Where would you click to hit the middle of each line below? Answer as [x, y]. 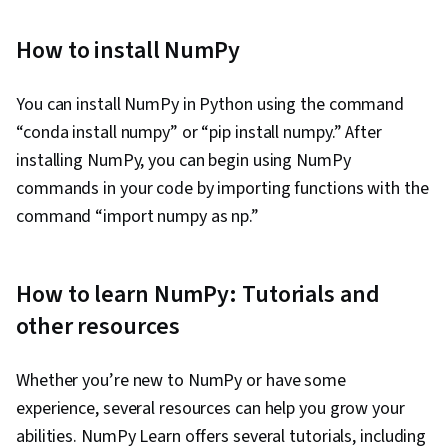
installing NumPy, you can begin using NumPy [183, 161]
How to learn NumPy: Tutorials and [198, 295]
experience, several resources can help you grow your [210, 409]
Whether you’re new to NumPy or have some [181, 381]
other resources [98, 327]
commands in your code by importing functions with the [222, 189]
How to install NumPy [128, 51]
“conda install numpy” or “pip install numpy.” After [199, 133]
